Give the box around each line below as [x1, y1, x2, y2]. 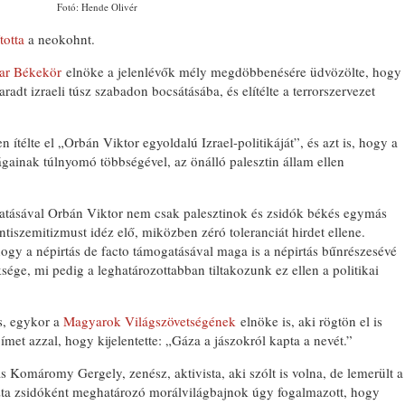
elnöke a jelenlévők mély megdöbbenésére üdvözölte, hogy [61, 62, 401, 80]
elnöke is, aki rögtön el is [236, 312, 382, 330]
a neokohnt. [24, 30, 95, 48]
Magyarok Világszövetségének [63, 312, 236, 330]
